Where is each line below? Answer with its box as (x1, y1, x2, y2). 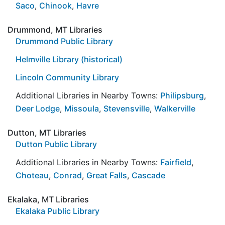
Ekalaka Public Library (16, 205, 99, 216)
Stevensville (103, 103, 150, 114)
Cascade (132, 170, 165, 180)
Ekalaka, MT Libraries (8, 194, 89, 204)
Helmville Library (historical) (16, 54, 123, 64)
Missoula (64, 103, 99, 114)
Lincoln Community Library (16, 72, 119, 82)
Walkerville (154, 103, 195, 114)
